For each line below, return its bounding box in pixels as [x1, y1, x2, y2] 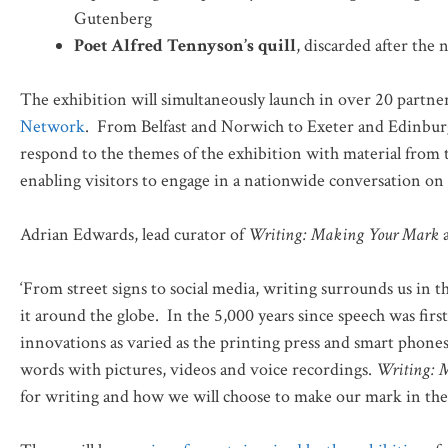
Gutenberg [74, 6, 152, 30]
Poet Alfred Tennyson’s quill [74, 33, 296, 57]
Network [20, 114, 85, 138]
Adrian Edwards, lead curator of [20, 222, 248, 246]
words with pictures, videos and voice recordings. [20, 357, 376, 381]
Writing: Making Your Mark [248, 222, 439, 246]
